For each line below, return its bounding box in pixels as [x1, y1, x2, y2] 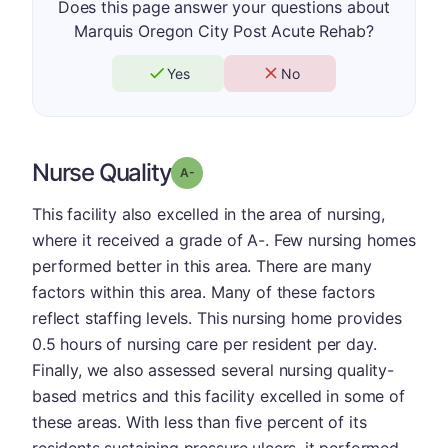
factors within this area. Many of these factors [32, 281, 375, 302]
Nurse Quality [32, 157, 172, 187]
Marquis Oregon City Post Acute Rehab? [74, 20, 374, 41]
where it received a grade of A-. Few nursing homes [32, 229, 416, 250]
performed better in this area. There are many [32, 255, 372, 276]
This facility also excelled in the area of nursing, [32, 203, 385, 224]
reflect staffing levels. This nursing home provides [32, 307, 402, 328]
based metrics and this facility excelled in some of [32, 385, 405, 406]
